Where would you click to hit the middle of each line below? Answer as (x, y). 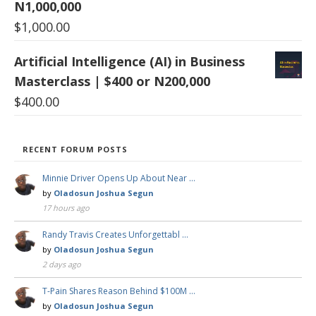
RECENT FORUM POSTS (75, 150)
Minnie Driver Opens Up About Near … (119, 178)
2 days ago (62, 265)
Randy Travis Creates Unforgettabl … (115, 235)
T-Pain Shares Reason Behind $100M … (119, 291)
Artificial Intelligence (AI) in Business (129, 62)
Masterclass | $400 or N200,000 (112, 81)
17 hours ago (66, 208)
